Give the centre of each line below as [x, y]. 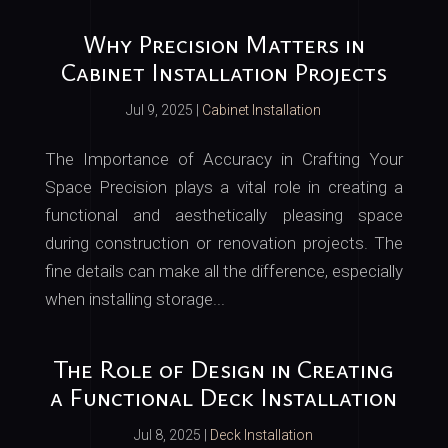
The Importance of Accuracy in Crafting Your [224, 159]
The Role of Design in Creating [224, 369]
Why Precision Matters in [223, 44]
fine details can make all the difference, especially [224, 271]
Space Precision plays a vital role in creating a [224, 187]
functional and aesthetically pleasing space [224, 215]
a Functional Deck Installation [224, 397]
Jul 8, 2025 [168, 435]
